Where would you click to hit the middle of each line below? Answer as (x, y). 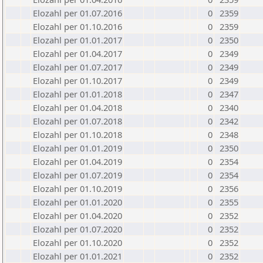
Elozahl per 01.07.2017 (77, 67)
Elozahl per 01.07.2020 (77, 229)
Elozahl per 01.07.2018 (77, 121)
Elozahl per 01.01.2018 (77, 94)
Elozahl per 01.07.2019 (77, 175)
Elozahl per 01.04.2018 (77, 107)
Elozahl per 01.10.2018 (77, 134)
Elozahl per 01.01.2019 (77, 148)
